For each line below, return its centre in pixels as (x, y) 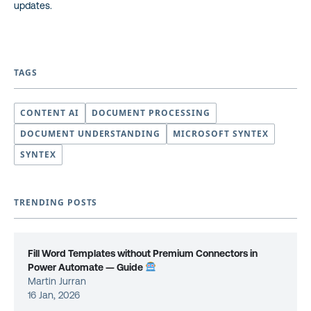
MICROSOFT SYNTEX (221, 133)
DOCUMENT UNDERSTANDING (91, 133)
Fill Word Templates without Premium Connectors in (143, 253)
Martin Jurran (57, 281)
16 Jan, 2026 (54, 295)
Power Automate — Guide (86, 267)
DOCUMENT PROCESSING (151, 112)
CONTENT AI (50, 112)
